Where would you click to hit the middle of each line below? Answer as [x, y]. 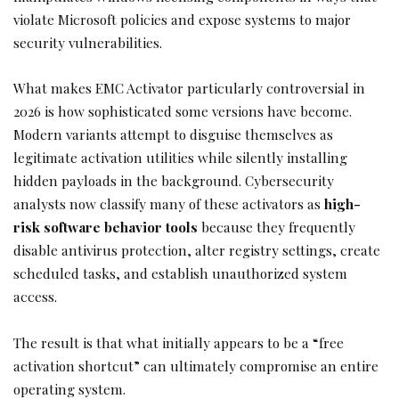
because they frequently [277, 227]
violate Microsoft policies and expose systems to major [182, 19]
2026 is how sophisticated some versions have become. [183, 111]
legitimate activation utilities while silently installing [180, 158]
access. [35, 297]
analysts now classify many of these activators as [169, 204]
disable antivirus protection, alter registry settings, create [197, 250]
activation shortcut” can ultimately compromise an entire [196, 365]
